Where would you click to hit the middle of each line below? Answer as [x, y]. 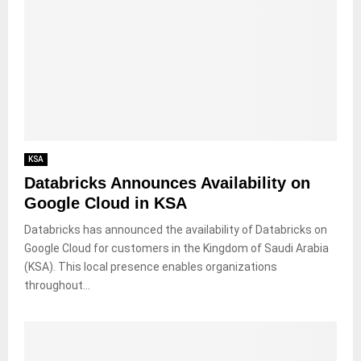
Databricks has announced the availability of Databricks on [176, 229]
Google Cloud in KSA [106, 203]
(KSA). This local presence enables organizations [151, 266]
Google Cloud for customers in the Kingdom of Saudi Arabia [176, 248]
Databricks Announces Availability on [167, 183]
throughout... [57, 285]
